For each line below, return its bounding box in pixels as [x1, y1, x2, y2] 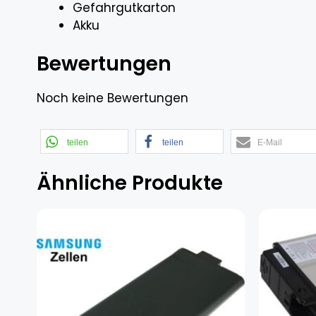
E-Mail [257, 137, 282, 147]
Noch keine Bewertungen [37, 90, 188, 107]
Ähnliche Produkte [37, 169, 223, 197]
